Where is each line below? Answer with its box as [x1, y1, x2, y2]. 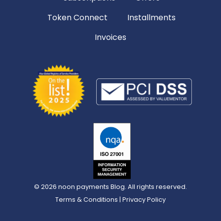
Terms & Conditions [55, 195, 119, 204]
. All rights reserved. [124, 183, 187, 191]
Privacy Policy [122, 195, 166, 204]
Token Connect [47, 12, 108, 24]
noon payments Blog [58, 183, 125, 191]
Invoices [95, 32, 126, 43]
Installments [127, 12, 176, 24]
